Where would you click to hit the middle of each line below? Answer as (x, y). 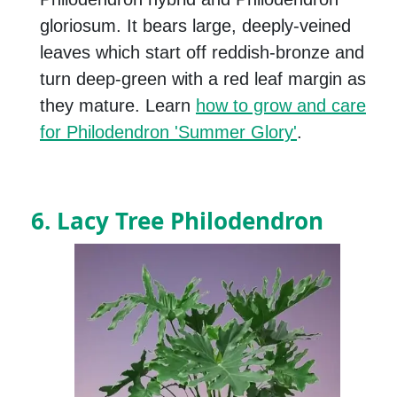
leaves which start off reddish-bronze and (202, 53)
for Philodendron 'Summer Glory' (168, 132)
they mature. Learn (118, 106)
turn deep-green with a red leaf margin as (203, 79)
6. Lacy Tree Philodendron (177, 221)
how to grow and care (281, 106)
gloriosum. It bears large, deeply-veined (195, 26)
